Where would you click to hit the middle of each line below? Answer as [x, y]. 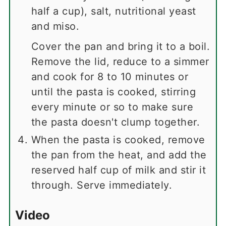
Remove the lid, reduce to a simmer [120, 62]
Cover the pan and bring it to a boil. [121, 47]
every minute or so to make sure [112, 107]
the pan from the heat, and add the [119, 155]
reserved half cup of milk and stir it [119, 170]
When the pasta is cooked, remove [118, 140]
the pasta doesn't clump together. [116, 122]
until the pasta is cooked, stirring [114, 92]
